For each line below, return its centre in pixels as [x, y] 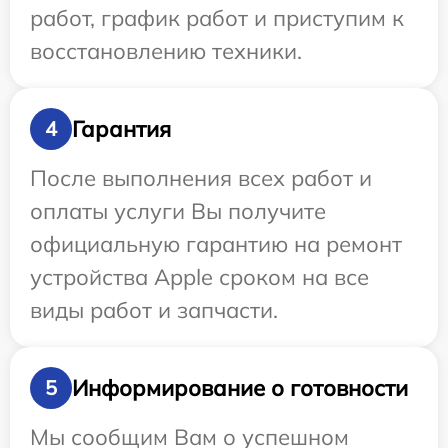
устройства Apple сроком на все [199, 277]
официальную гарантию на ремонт [216, 244]
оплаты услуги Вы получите [178, 211]
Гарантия [121, 128]
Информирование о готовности [240, 387]
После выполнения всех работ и [201, 178]
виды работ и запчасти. [154, 310]
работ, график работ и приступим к [217, 18]
